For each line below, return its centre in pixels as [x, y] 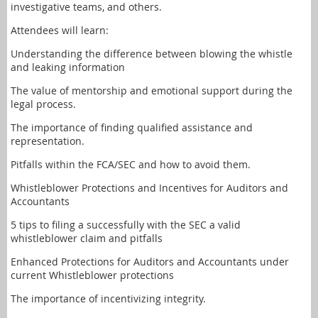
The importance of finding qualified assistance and [132, 127]
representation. [48, 141]
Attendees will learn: [60, 30]
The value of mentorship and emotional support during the [152, 91]
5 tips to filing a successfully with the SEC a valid [126, 225]
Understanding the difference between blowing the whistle [152, 54]
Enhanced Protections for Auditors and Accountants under [150, 262]
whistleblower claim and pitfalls [87, 238]
